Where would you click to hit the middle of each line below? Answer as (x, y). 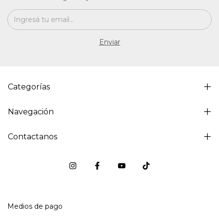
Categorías (29, 87)
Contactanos (33, 136)
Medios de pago (35, 206)
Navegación (31, 111)
